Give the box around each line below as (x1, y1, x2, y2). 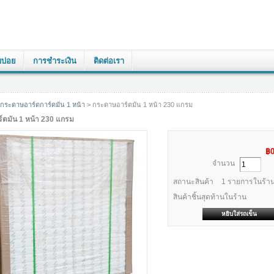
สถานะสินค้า (173, 177, 214, 187)
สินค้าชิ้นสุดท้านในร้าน (173, 193, 247, 202)
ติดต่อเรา (94, 56, 124, 65)
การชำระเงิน (33, 56, 76, 65)
